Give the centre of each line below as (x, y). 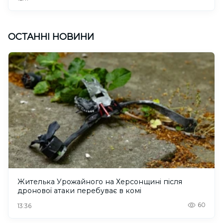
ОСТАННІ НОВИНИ (51, 37)
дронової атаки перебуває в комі (79, 190)
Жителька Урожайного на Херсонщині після (100, 181)
